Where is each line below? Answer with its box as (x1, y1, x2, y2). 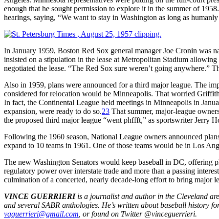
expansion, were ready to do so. (4, 107, 102, 115)
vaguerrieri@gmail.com (4, 209, 79, 218)
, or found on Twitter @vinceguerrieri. (79, 209, 197, 218)
